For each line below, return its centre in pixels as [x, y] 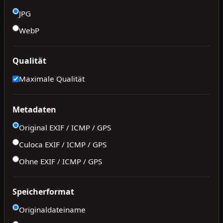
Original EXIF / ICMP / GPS [65, 127]
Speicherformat [43, 192]
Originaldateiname [52, 209]
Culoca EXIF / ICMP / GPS [63, 144]
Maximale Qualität [52, 79]
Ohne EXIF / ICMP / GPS [60, 161]
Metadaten [34, 109]
